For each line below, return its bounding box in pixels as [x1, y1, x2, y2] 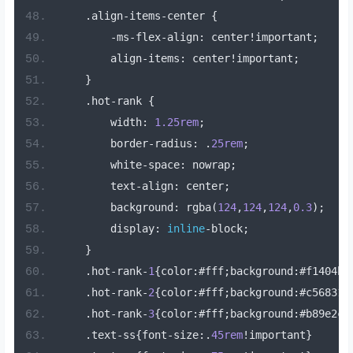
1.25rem [154, 116, 199, 129]
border [59, 137, 148, 150]
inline [166, 222, 205, 236]
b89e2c [305, 307, 344, 321]
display [59, 222, 154, 236]
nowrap [185, 158, 230, 172]
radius [154, 137, 192, 150]
